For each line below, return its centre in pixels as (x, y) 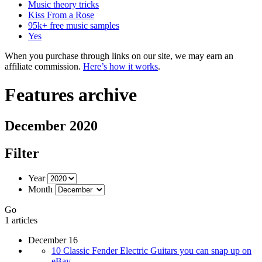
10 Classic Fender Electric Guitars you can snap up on (151, 251)
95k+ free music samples (74, 25)
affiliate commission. (44, 66)
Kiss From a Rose (61, 15)
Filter (22, 154)
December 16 (53, 240)
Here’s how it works (120, 66)
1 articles (21, 220)
